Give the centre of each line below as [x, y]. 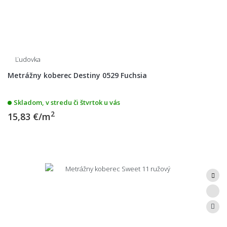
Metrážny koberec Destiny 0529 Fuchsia [77, 75]
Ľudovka [28, 59]
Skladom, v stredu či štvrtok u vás [67, 102]
